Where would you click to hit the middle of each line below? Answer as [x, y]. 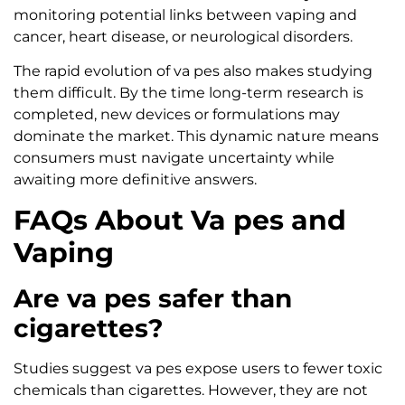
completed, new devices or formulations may [177, 115]
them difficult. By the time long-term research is [188, 93]
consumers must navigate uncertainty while [174, 158]
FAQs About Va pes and [180, 220]
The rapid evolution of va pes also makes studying [193, 71]
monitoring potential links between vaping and [185, 14]
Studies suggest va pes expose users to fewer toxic [198, 368]
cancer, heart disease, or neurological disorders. [183, 36]
